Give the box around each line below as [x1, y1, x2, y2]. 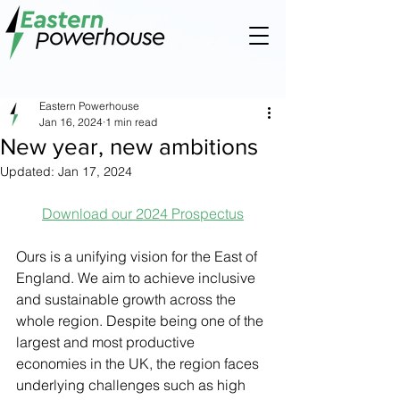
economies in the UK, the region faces [16, 354, 262, 372]
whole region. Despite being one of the [16, 312, 267, 329]
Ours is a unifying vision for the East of [16, 247, 261, 265]
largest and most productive [16, 333, 198, 351]
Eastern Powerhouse [39, 99, 139, 112]
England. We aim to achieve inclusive [16, 269, 259, 287]
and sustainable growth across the [16, 290, 239, 308]
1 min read [105, 115, 157, 129]
